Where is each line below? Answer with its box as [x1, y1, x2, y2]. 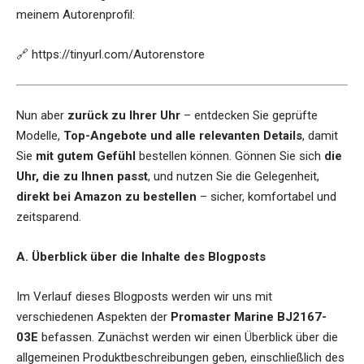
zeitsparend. [16, 210, 81, 225]
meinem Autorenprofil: [16, 7, 135, 23]
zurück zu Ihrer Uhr [67, 108, 180, 123]
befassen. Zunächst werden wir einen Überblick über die [38, 330, 338, 345]
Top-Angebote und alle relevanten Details [63, 128, 302, 144]
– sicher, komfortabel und [197, 189, 336, 205]
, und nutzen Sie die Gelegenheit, [148, 169, 319, 184]
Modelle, [16, 128, 63, 144]
